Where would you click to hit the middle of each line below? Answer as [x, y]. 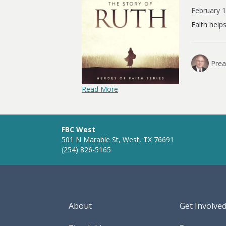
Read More [100, 89]
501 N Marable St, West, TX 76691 [118, 139]
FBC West [78, 129]
